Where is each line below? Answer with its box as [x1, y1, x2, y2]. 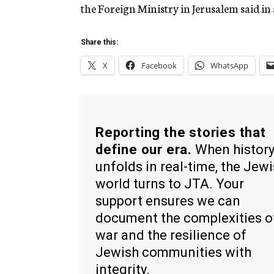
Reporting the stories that [95, 124, 266, 140]
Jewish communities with [95, 244, 251, 260]
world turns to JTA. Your [95, 176, 244, 191]
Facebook [141, 60, 177, 72]
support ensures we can [95, 193, 240, 209]
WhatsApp [210, 60, 248, 72]
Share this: [81, 38, 118, 47]
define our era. [95, 141, 193, 157]
